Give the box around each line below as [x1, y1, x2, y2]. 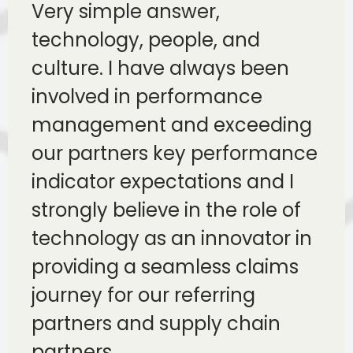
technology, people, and [32, 27, 260, 54]
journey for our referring [32, 282, 255, 309]
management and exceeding [32, 112, 312, 139]
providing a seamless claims [32, 254, 299, 281]
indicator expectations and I [32, 169, 294, 195]
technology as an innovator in [32, 225, 312, 252]
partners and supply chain [32, 310, 281, 337]
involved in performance [32, 84, 262, 110]
